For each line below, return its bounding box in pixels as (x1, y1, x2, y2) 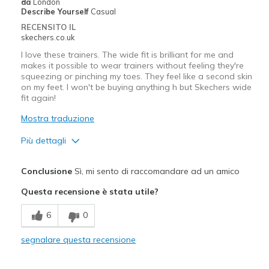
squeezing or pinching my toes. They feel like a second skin (20, 70, 252, 82)
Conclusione (20, 165, 72, 177)
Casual (90, 6, 116, 16)
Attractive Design (23, 175, 87, 185)
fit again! (20, 92, 56, 103)
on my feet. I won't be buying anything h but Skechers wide (20, 81, 252, 92)
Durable (23, 243, 53, 253)
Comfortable (23, 220, 70, 231)
